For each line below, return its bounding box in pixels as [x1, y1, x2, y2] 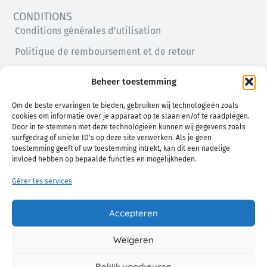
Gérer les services [12, 177, 72, 185]
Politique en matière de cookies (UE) [15, 88, 175, 99]
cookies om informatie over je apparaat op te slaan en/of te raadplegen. [12, 112, 250, 120]
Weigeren [113, 234, 154, 246]
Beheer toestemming [91, 76, 176, 87]
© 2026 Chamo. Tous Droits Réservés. [13, 256, 135, 265]
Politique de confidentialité [15, 67, 136, 78]
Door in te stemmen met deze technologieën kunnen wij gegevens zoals [12, 123, 246, 131]
